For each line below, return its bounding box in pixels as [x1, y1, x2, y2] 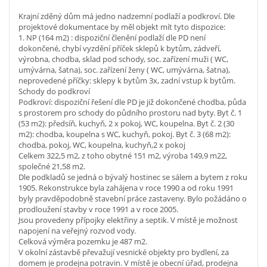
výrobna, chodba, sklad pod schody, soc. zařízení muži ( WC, [18, 54, 228, 65]
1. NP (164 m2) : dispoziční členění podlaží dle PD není [18, 32, 206, 44]
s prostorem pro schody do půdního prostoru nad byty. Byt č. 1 [18, 107, 242, 119]
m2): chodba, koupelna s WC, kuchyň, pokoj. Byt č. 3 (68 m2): [18, 129, 231, 140]
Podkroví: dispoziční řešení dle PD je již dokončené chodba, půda [18, 97, 246, 108]
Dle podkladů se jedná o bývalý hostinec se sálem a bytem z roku [18, 172, 247, 183]
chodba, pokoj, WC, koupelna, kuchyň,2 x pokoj [18, 139, 185, 151]
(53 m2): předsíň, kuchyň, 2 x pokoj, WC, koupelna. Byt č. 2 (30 [18, 118, 234, 129]
